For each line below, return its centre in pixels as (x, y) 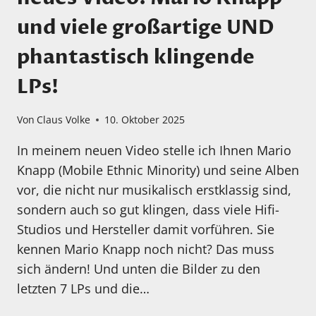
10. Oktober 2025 (145, 120)
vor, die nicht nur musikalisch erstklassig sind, (154, 190)
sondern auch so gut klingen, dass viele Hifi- (148, 210)
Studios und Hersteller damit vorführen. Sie (146, 230)
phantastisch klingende (136, 57)
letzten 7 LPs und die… (83, 289)
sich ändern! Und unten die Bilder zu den (139, 269)
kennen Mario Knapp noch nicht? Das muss (146, 249)
